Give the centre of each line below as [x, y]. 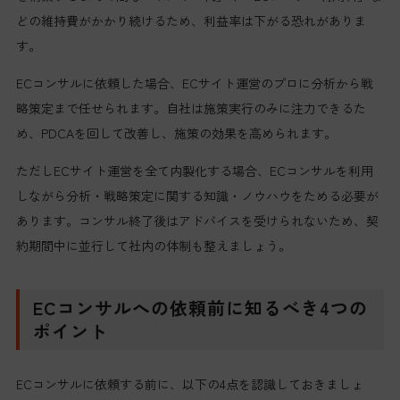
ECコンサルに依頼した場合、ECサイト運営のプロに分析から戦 [194, 83]
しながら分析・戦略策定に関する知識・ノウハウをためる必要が [197, 195]
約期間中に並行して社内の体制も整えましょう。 [153, 245]
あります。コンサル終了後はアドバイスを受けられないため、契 [197, 220]
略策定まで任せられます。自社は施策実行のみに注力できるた [191, 108]
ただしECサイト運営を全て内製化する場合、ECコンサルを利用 [194, 170]
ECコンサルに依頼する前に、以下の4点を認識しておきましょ [189, 383]
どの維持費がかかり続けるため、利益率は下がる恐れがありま [191, 20]
